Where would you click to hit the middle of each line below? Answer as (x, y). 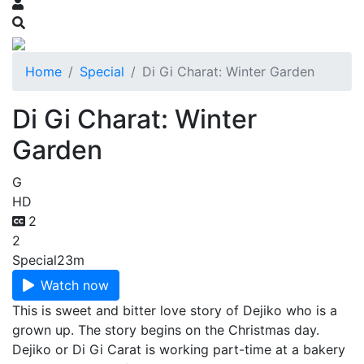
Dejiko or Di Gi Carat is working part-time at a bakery (179, 349)
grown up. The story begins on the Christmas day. (166, 330)
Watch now (75, 285)
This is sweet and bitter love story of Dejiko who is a (175, 310)
